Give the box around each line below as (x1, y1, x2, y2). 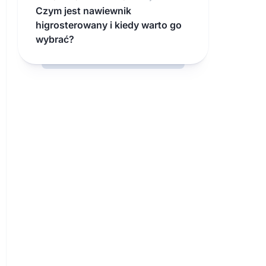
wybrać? (36, 33, 74, 46)
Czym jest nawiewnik (36, 5, 131, 17)
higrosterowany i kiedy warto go (36, 19, 182, 31)
